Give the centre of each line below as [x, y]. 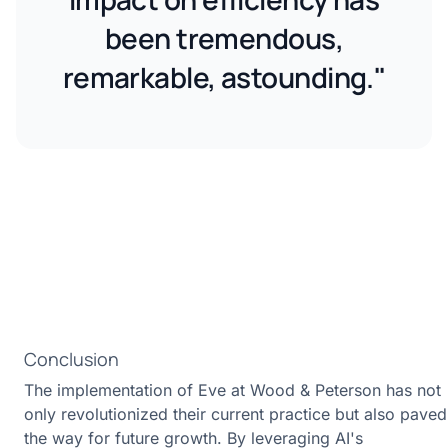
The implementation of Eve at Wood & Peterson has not [232, 390]
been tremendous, [224, 38]
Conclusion [71, 359]
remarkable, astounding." [224, 77]
